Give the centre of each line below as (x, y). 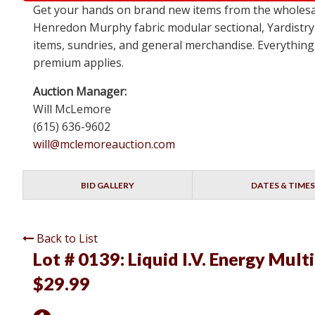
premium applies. (78, 63)
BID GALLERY (108, 186)
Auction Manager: (80, 92)
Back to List (67, 239)
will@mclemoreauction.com (104, 144)
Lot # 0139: (81, 259)
